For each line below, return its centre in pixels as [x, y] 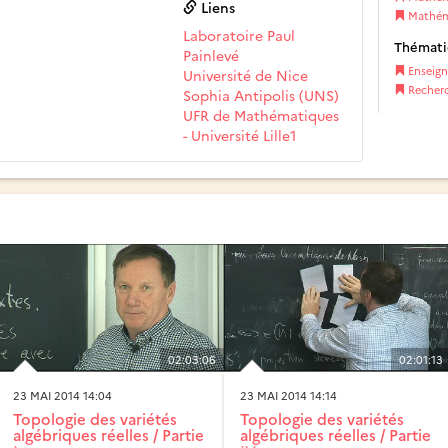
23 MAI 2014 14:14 [288, 396]
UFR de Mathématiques [261, 114]
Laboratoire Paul [239, 34]
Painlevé [211, 54]
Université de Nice [246, 74]
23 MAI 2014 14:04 [62, 396]
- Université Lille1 [240, 134]
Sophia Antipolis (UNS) [261, 94]
